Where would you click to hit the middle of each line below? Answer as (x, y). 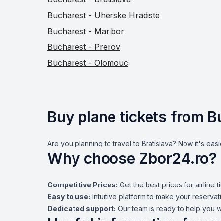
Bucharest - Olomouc (88, 63)
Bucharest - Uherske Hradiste (104, 15)
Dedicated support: (82, 208)
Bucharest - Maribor (86, 31)
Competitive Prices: (83, 185)
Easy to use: (69, 197)
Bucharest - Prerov (84, 47)
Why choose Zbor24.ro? (132, 158)
